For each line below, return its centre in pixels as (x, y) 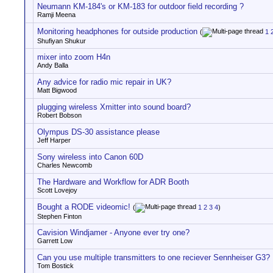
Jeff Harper (54, 140)
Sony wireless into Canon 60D (90, 157)
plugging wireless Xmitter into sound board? (114, 107)
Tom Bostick (55, 266)
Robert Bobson (59, 115)
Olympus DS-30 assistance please (98, 132)
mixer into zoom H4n (74, 57)
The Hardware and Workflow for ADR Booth (113, 182)
